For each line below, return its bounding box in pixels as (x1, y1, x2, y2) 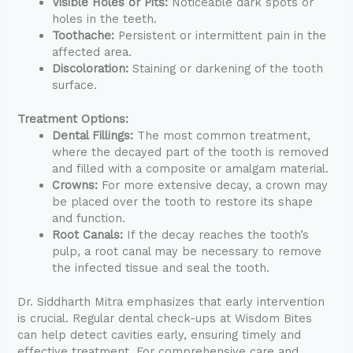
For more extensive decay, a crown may (98, 178, 329, 193)
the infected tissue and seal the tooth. (52, 261, 270, 276)
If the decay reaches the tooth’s (123, 228, 310, 243)
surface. (52, 78, 98, 93)
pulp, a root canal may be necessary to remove (52, 244, 322, 259)
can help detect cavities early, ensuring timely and (17, 327, 302, 342)
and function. (52, 211, 126, 226)
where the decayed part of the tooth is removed (52, 145, 329, 160)
